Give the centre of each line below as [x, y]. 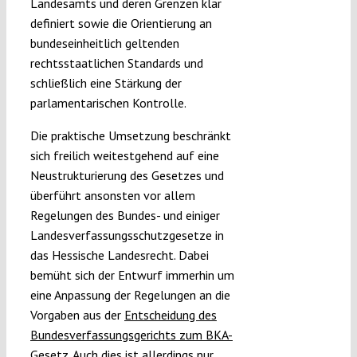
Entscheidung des [170, 315]
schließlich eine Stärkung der [106, 83]
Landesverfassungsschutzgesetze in [127, 235]
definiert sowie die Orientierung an [121, 24]
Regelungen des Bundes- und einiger [125, 216]
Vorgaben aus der [77, 315]
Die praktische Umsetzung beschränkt [130, 136]
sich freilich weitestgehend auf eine [124, 156]
